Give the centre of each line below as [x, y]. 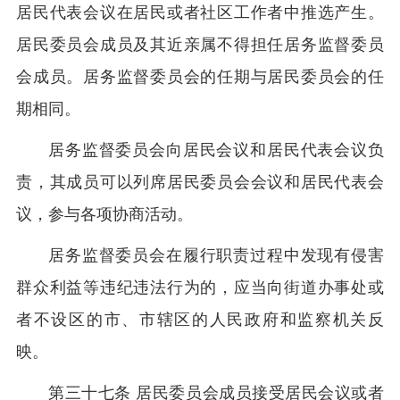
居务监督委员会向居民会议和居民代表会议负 [216, 150]
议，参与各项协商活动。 [104, 214]
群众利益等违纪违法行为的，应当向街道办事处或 [200, 287]
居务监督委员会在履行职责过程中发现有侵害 [216, 255]
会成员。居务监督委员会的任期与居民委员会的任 [200, 77]
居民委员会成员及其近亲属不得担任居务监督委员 [200, 45]
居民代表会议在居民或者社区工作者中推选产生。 [200, 12]
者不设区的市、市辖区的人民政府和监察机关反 [200, 320]
